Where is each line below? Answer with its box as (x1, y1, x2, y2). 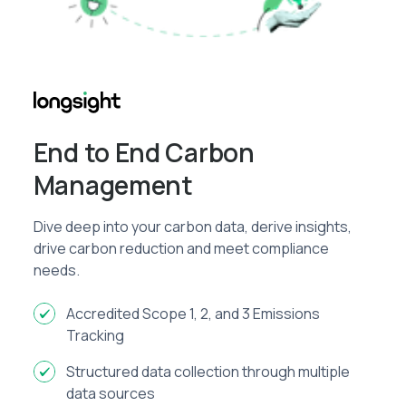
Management (33, 167, 193, 202)
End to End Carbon (33, 134, 255, 169)
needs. (33, 259, 80, 280)
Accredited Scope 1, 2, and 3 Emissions (65, 303, 320, 324)
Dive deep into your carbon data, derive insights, (33, 216, 352, 237)
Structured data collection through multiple (65, 361, 350, 382)
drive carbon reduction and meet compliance (33, 237, 329, 258)
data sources (65, 382, 155, 403)
